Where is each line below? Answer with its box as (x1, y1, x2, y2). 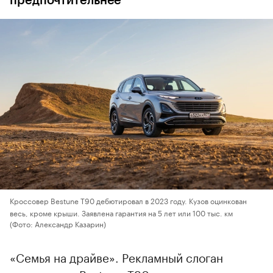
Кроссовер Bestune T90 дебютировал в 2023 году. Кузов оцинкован (10, 194, 247, 206)
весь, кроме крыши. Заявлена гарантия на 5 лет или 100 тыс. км (10, 206, 235, 218)
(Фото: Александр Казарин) (10, 217, 106, 229)
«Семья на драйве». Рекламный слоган (10, 247, 223, 266)
